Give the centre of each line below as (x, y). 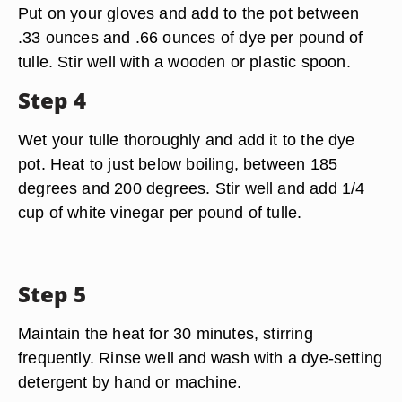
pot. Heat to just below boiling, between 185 (178, 164)
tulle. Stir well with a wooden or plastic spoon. (184, 61)
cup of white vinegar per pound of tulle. (160, 212)
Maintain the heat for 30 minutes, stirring (166, 333)
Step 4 (52, 100)
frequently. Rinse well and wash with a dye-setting (201, 358)
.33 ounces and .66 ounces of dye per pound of (191, 37)
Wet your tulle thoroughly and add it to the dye (187, 140)
